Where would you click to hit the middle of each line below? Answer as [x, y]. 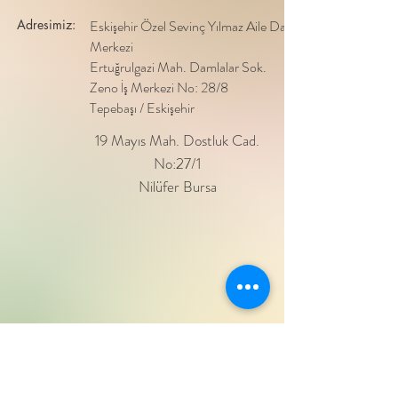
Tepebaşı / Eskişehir [142, 108]
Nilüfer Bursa [177, 187]
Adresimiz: [46, 24]
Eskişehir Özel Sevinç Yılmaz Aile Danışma [203, 26]
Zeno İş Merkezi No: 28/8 [159, 88]
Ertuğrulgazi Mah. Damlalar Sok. [178, 67]
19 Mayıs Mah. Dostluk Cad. [177, 140]
